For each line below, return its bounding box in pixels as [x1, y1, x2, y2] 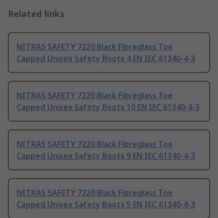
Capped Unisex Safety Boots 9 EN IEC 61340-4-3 [17, 150, 195, 162]
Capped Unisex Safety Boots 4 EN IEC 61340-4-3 [17, 53, 195, 64]
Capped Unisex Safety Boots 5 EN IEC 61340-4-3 [17, 199, 195, 210]
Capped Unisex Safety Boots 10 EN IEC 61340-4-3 [17, 102, 200, 113]
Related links [8, 8, 65, 20]
